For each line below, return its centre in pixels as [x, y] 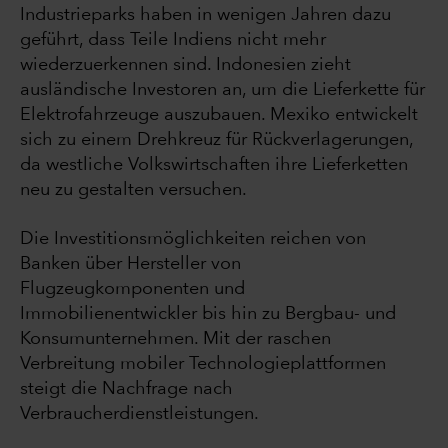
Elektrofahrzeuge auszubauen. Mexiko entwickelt [219, 115]
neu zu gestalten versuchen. [133, 190]
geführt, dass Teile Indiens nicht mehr [173, 40]
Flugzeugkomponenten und [132, 289]
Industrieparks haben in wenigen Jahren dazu [205, 15]
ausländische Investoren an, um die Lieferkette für [222, 90]
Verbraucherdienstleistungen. [139, 414]
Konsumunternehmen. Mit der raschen [175, 339]
